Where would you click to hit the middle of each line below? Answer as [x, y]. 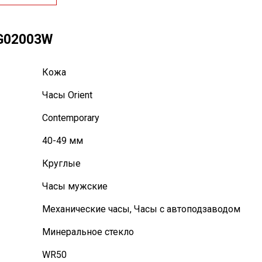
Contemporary [71, 118]
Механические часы [86, 209]
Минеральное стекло [88, 232]
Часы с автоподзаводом [187, 209]
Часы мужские [75, 186]
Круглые [61, 163]
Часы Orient [67, 95]
